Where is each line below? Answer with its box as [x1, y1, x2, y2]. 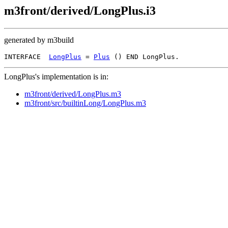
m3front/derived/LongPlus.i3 [4, 4, 156, 17]
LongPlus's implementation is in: [4, 72, 108, 81]
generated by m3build [4, 35, 74, 44]
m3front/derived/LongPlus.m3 [24, 89, 121, 98]
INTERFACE [4, 52, 49, 61]
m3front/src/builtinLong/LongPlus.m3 [24, 98, 146, 107]
